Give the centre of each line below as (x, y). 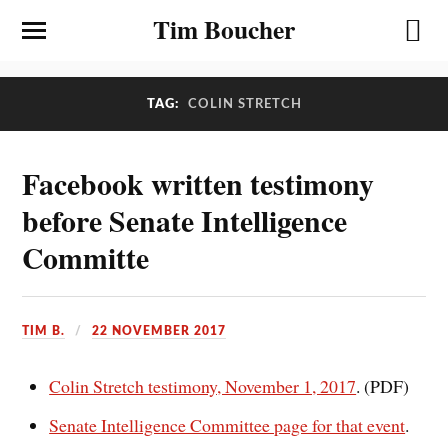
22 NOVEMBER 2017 (159, 330)
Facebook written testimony (198, 183)
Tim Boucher (224, 29)
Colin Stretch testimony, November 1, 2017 (203, 385)
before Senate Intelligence (185, 220)
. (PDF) (383, 385)
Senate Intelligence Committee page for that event (227, 424)
